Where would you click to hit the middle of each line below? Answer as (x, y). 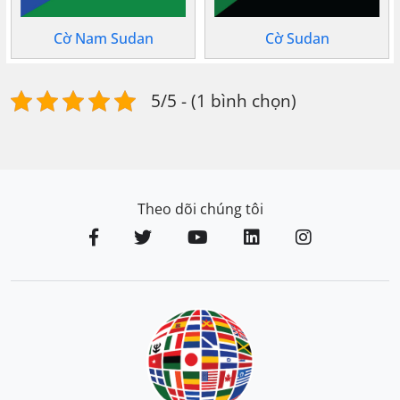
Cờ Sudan (297, 39)
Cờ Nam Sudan (103, 39)
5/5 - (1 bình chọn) (224, 101)
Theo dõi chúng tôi (200, 209)
